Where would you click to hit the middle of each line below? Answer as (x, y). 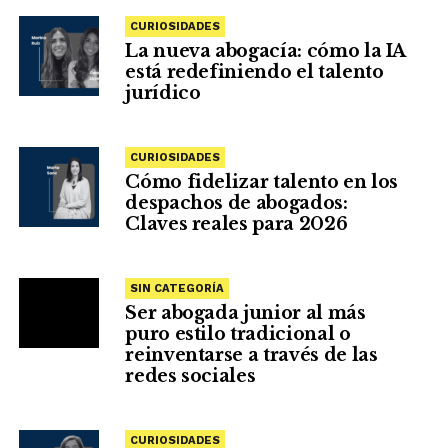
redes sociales (190, 375)
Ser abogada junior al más (245, 312)
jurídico (163, 92)
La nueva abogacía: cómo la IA (265, 50)
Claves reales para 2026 (236, 223)
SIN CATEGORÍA (177, 288)
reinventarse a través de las (251, 354)
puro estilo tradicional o (238, 333)
